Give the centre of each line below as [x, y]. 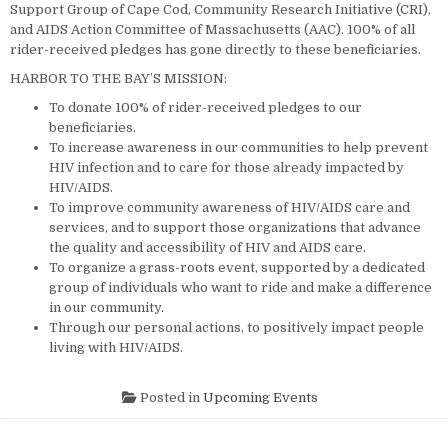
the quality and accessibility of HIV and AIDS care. [207, 248]
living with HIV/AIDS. [116, 348]
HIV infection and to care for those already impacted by [226, 168]
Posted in [169, 397]
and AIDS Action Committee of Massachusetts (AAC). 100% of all [212, 30]
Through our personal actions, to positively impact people [236, 328]
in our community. [106, 308]
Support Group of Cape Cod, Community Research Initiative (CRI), [220, 10]
